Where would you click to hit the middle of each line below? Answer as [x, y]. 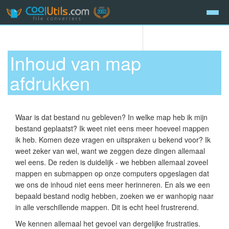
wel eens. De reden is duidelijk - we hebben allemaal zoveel [112, 162]
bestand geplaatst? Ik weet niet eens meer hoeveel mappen [112, 128]
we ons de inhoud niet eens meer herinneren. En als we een [113, 184]
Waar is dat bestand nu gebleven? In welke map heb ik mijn [111, 117]
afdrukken [50, 83]
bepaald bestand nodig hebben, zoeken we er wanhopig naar [114, 196]
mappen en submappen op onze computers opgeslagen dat [112, 173]
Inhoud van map [76, 63]
